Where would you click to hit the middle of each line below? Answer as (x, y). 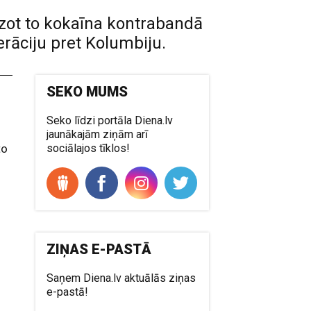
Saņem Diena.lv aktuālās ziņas (121, 278)
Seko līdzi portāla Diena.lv (110, 120)
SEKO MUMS (87, 92)
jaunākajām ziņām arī (98, 134)
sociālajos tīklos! (89, 148)
